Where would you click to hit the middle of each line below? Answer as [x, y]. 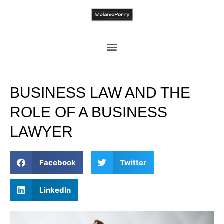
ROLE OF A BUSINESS [89, 112]
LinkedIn [55, 190]
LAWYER [41, 132]
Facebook [57, 162]
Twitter [133, 162]
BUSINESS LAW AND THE [100, 93]
